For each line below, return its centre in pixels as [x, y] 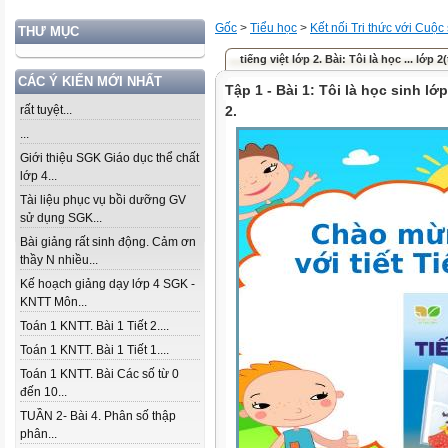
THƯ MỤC [48, 31]
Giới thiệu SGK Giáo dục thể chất [109, 158]
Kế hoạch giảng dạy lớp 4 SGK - [107, 284]
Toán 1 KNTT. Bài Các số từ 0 [99, 374]
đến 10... [43, 392]
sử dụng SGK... [61, 218]
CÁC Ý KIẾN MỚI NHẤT [90, 81]
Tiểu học [273, 28]
